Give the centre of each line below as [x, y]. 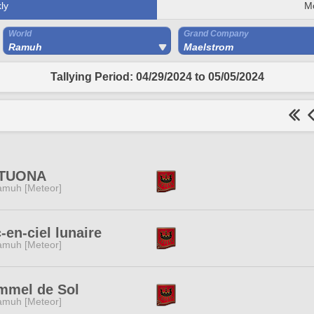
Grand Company [216, 34]
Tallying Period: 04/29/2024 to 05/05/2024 [157, 77]
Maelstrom [209, 47]
